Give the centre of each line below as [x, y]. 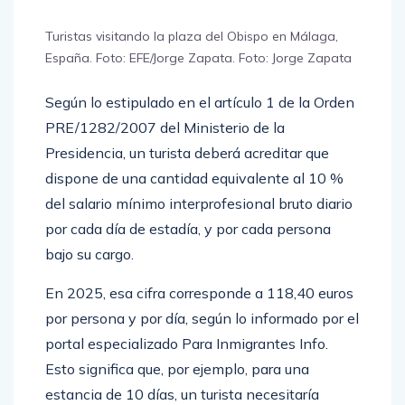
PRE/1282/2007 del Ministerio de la [165, 147]
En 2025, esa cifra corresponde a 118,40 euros [199, 312]
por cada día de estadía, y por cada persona [188, 248]
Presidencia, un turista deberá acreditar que [187, 172]
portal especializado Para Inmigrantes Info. [187, 363]
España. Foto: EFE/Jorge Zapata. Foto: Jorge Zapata [198, 77]
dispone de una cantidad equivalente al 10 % [194, 198]
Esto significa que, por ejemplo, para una [177, 388]
